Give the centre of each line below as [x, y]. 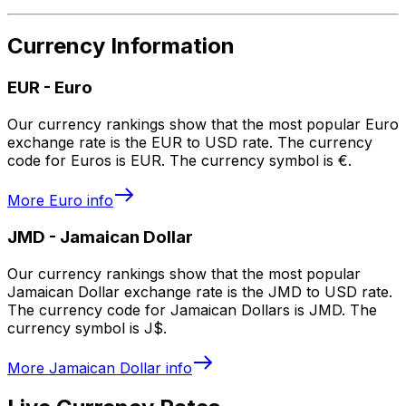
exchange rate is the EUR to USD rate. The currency [190, 143]
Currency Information [121, 46]
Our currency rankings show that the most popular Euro [203, 125]
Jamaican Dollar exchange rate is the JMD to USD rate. [200, 291]
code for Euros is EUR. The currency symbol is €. [179, 161]
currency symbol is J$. [87, 328]
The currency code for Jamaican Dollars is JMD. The [192, 309]
